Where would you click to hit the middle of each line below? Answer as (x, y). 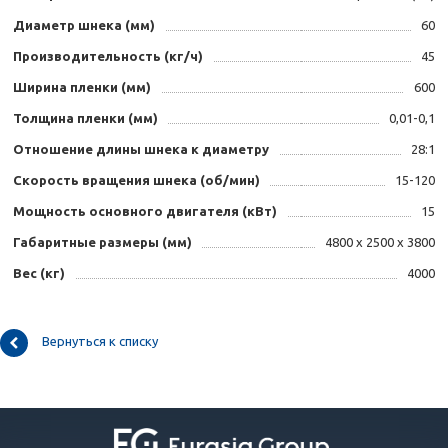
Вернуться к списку (100, 341)
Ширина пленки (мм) (82, 87)
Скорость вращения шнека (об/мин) (136, 180)
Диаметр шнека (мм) (84, 25)
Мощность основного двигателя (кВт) (145, 211)
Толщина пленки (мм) (85, 118)
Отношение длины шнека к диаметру (141, 149)
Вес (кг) (39, 273)
